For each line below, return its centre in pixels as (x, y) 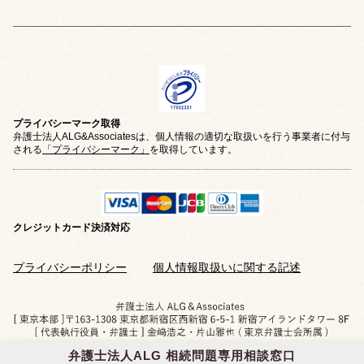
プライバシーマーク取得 (67, 123)
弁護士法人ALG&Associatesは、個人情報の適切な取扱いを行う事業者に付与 (182, 136)
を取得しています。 (193, 149)
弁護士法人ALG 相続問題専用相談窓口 (182, 355)
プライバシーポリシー (70, 268)
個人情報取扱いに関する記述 (227, 268)
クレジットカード (52, 228)
